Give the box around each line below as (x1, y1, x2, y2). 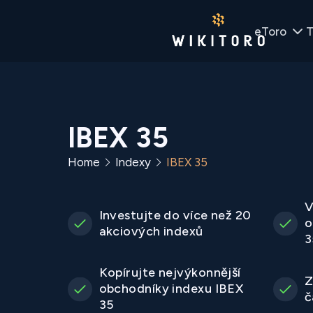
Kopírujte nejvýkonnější (99, 265, 241, 281)
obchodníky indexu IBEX (99, 281, 244, 297)
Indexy (115, 155, 151, 170)
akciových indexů (99, 223, 203, 239)
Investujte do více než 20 (99, 207, 252, 223)
